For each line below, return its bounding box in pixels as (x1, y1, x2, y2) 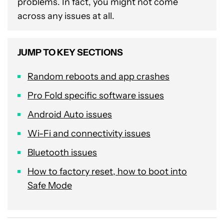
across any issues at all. (17, 10, 114, 21)
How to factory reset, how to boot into (27, 166, 187, 177)
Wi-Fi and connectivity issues (27, 128, 150, 139)
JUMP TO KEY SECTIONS (17, 47, 123, 58)
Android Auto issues (27, 109, 112, 120)
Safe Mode (27, 180, 72, 191)
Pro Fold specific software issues (27, 90, 164, 101)
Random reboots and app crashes (27, 71, 169, 82)
